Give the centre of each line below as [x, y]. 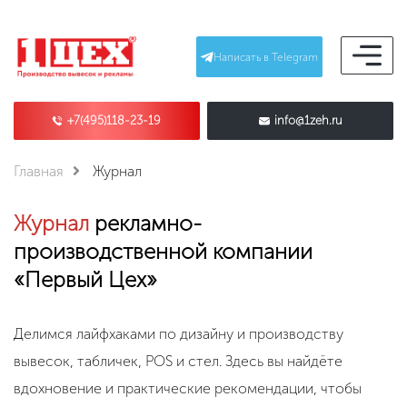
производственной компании [163, 251]
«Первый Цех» [85, 279]
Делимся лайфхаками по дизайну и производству [179, 333]
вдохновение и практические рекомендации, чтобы [188, 388]
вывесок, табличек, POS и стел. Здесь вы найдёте [178, 361]
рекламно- [145, 223]
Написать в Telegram [266, 57]
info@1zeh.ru [308, 120]
